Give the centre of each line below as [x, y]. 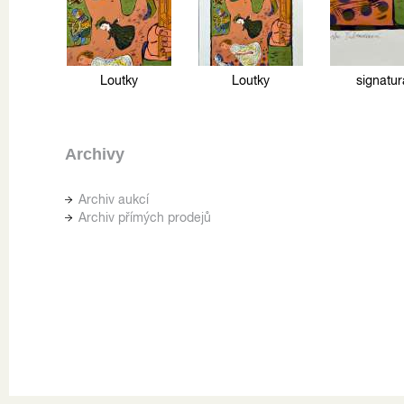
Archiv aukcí [114, 199]
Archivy [95, 154]
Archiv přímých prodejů [145, 217]
